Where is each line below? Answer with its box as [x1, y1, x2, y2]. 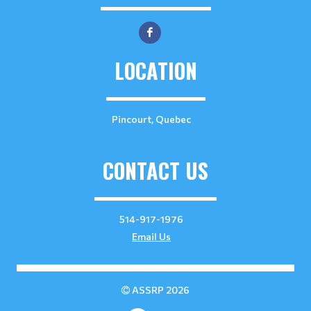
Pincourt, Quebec [112, 113, 191, 125]
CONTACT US [103, 155, 208, 186]
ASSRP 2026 [130, 284, 190, 296]
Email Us [132, 230, 171, 242]
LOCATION [114, 55, 197, 86]
